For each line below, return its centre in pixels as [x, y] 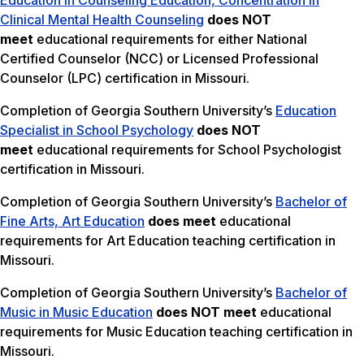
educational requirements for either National [170, 39]
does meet [182, 221]
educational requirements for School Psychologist [187, 150]
